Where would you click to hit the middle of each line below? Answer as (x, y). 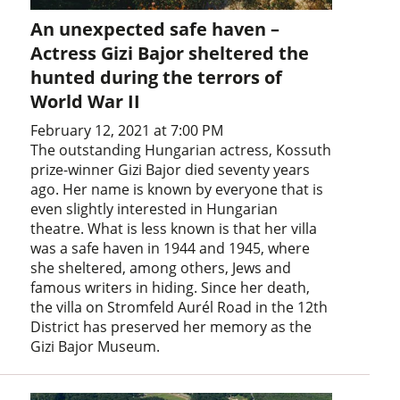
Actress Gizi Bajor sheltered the (170, 53)
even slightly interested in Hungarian (154, 208)
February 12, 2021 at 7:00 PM (127, 130)
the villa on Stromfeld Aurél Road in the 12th (179, 307)
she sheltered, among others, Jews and (161, 267)
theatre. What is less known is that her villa (174, 228)
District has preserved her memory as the (171, 326)
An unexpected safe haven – (155, 29)
